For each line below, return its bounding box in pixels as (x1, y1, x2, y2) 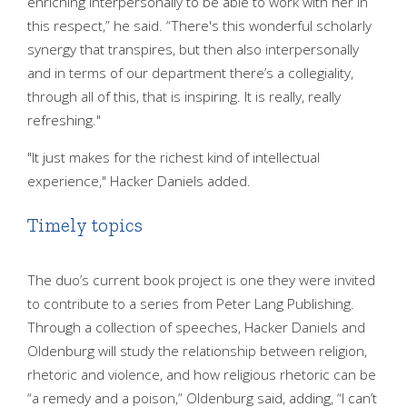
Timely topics (27, 213, 143, 237)
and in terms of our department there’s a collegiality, (27, 64, 353, 84)
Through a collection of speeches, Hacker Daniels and (27, 318, 365, 338)
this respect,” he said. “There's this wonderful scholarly (27, 16, 372, 36)
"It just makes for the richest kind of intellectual (27, 148, 320, 168)
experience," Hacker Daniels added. (27, 172, 251, 192)
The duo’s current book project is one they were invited (27, 271, 375, 291)
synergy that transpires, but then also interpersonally (27, 40, 359, 60)
